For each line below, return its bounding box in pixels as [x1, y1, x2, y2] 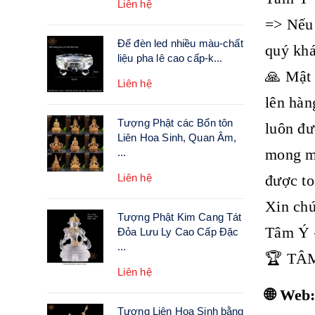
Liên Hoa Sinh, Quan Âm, [117, 131, 237, 143]
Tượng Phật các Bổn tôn [117, 117, 233, 129]
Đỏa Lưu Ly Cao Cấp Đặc [117, 226, 239, 238]
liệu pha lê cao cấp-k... [117, 52, 223, 64]
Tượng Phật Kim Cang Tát [117, 211, 242, 223]
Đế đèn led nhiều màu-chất [117, 37, 243, 49]
